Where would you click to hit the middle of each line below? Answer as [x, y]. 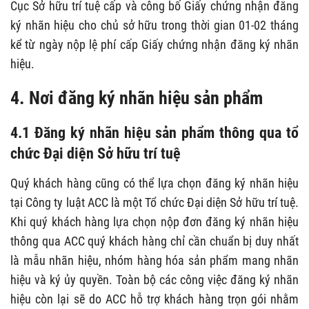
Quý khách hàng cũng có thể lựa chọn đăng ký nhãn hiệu [154, 183]
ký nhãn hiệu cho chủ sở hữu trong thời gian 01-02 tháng [154, 26]
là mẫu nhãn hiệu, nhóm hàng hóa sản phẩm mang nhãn [154, 261]
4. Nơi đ [39, 98]
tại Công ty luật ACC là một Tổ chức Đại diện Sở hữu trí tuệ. [154, 203]
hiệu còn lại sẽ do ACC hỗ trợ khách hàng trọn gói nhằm [154, 299]
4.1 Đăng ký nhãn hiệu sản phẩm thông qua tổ [154, 133]
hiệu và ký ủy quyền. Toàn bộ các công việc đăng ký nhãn [154, 280]
